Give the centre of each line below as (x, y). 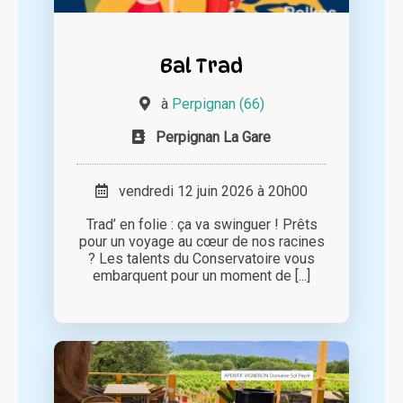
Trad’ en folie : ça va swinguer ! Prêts (201, 225)
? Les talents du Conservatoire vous (201, 259)
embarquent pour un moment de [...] (201, 276)
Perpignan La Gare (213, 138)
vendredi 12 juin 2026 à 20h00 (208, 192)
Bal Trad (201, 66)
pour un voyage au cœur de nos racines (201, 242)
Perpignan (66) (218, 104)
